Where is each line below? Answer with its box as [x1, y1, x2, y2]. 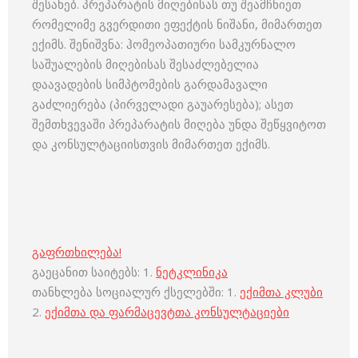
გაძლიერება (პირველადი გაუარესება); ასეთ [32, 96, 293, 112]
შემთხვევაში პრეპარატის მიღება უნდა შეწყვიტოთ [32, 116, 326, 132]
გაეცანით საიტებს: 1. [32, 264, 156, 280]
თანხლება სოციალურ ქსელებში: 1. [32, 284, 240, 300]
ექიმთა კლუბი [240, 284, 323, 300]
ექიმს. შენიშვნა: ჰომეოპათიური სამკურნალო [32, 36, 296, 52]
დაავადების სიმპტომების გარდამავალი [32, 76, 268, 92]
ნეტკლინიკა [156, 264, 228, 280]
